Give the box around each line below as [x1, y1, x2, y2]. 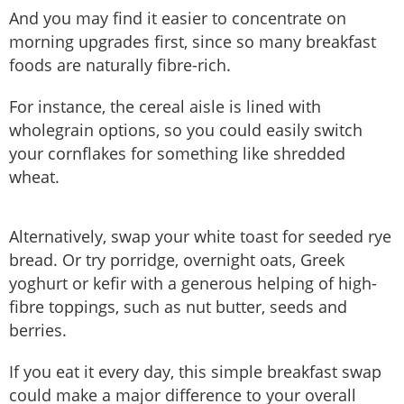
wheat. [9, 165, 60, 188]
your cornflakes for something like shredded [9, 142, 345, 164]
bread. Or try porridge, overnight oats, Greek [9, 248, 344, 271]
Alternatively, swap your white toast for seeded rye [9, 225, 391, 247]
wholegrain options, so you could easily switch [9, 118, 363, 141]
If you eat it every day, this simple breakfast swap [9, 360, 381, 382]
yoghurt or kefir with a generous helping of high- [9, 271, 377, 294]
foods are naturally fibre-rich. [9, 53, 231, 76]
